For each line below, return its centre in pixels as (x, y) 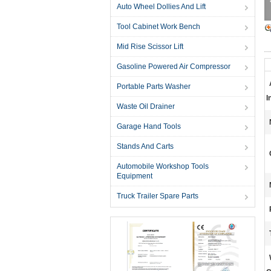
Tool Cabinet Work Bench (158, 27)
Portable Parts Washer (154, 87)
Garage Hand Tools (149, 126)
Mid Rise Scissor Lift (150, 47)
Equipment (135, 176)
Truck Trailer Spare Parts (158, 196)
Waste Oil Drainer (146, 106)
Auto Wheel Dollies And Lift (161, 7)
